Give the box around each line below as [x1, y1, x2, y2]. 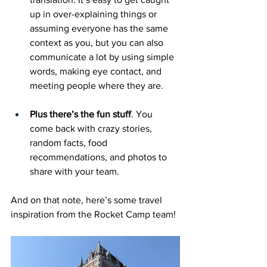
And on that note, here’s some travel [11, 195, 164, 205]
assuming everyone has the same [30, 23, 170, 33]
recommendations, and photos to [30, 152, 169, 162]
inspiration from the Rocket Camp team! [11, 209, 176, 219]
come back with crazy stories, [30, 123, 154, 133]
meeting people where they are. [30, 80, 166, 91]
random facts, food [30, 138, 110, 148]
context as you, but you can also [30, 38, 166, 48]
